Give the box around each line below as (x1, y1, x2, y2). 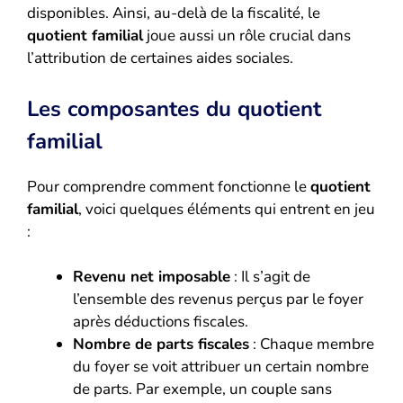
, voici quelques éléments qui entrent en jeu (78, 198, 375, 219)
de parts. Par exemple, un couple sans (73, 379, 332, 400)
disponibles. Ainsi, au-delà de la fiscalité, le (27, 3, 320, 24)
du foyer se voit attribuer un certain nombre (73, 356, 369, 378)
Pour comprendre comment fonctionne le (27, 175, 310, 197)
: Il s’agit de (230, 266, 310, 288)
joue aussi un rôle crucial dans (143, 25, 351, 47)
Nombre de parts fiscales (73, 334, 249, 355)
